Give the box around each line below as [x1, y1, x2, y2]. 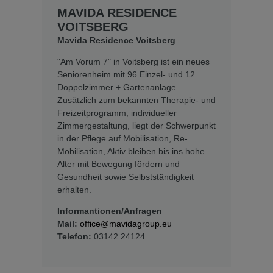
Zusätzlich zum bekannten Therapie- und [57, 95, 216, 105]
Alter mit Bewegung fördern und [57, 159, 180, 169]
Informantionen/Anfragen [57, 206, 162, 216]
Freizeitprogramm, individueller [57, 108, 177, 118]
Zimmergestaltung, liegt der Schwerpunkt [57, 121, 216, 131]
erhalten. [57, 185, 91, 195]
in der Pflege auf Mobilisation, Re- [57, 133, 188, 144]
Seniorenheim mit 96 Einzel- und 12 [57, 69, 195, 80]
